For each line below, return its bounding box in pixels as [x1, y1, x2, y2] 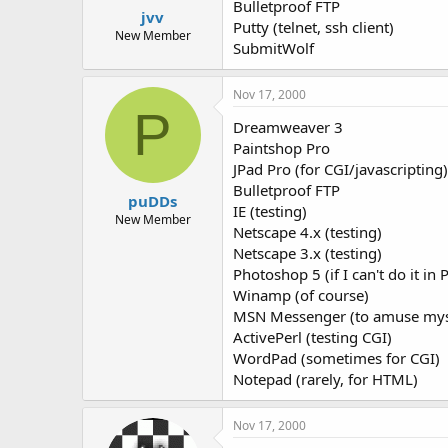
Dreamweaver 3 [233, 117, 343, 137]
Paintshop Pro [233, 138, 330, 158]
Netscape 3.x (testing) [233, 243, 382, 263]
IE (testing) [233, 201, 307, 221]
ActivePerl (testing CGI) [233, 327, 392, 347]
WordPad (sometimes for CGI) [233, 348, 440, 368]
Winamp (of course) [233, 285, 369, 305]
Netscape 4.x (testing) [233, 222, 382, 242]
